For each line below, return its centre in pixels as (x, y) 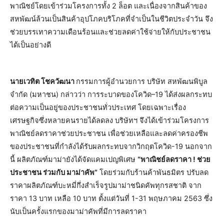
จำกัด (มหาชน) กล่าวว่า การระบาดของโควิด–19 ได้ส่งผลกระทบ (111, 94)
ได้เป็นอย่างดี (30, 45)
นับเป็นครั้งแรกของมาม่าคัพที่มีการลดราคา (78, 211)
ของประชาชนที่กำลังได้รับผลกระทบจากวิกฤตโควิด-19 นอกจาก (111, 146)
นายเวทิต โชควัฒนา (43, 81)
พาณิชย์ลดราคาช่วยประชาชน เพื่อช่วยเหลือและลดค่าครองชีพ (109, 133)
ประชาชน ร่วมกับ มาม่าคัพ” (54, 172)
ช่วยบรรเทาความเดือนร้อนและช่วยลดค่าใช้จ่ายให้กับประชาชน (110, 32)
